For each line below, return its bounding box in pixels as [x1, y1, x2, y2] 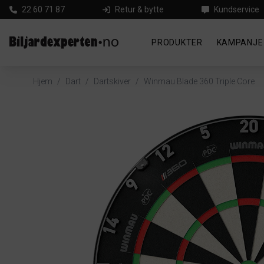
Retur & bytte [115, 5, 164, 14]
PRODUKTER [151, 38, 203, 47]
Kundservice [214, 5, 259, 14]
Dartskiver [94, 77, 131, 86]
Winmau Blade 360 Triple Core [144, 77, 255, 86]
